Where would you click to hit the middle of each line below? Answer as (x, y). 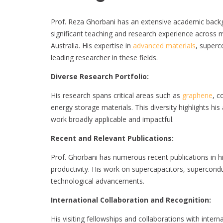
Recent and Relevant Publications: (112, 138)
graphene (196, 95)
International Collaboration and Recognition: (131, 200)
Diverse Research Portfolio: (100, 76)
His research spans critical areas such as (115, 95)
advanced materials (164, 45)
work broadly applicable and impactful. (112, 119)
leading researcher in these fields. (104, 57)
